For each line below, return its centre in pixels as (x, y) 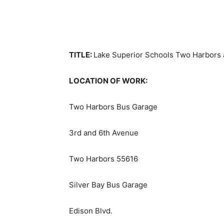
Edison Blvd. (91, 211)
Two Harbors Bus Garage (113, 107)
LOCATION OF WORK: (108, 81)
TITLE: (81, 55)
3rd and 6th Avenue (104, 133)
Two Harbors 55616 (103, 159)
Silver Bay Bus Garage (108, 185)
